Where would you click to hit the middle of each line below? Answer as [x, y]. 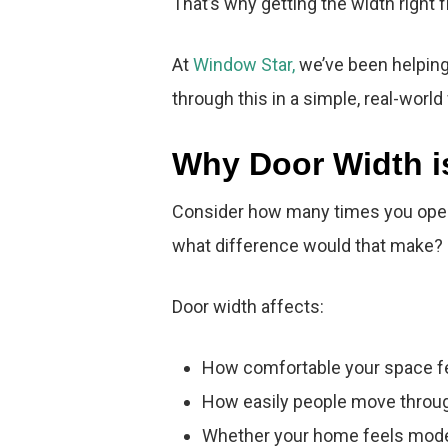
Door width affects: [248, 306]
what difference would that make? [307, 245]
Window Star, [244, 64]
